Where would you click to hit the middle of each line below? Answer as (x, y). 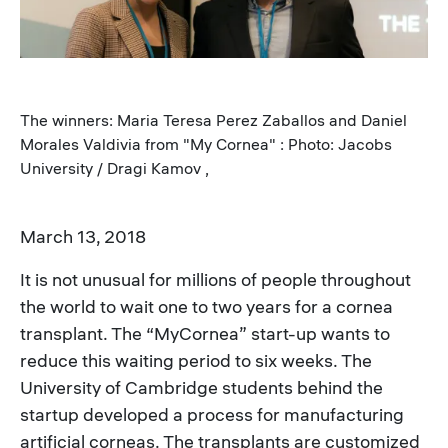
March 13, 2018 (83, 236)
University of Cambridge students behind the (201, 387)
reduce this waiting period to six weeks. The (196, 360)
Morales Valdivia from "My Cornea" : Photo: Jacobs (206, 143)
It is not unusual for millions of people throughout (215, 279)
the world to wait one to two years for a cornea (206, 306)
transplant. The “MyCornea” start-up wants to (205, 333)
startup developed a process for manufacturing (212, 414)
